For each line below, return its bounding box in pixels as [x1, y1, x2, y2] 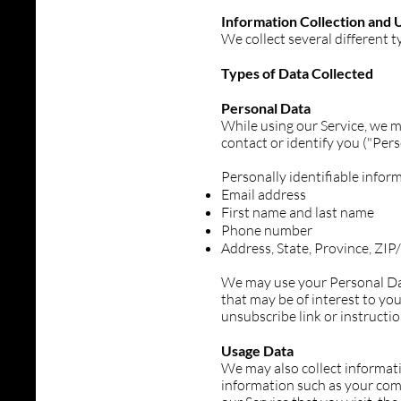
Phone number [221, 221, 312, 239]
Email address [221, 185, 306, 203]
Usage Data [221, 342, 294, 359]
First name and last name [221, 203, 374, 221]
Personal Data [221, 99, 311, 116]
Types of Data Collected [221, 64, 373, 81]
